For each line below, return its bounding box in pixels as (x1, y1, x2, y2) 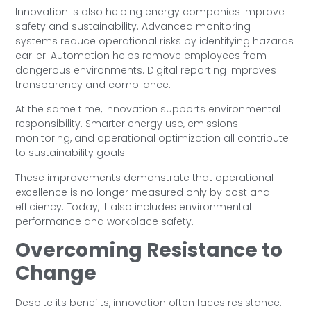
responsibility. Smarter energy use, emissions (15, 117, 239, 131)
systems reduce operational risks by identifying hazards (15, 33, 294, 48)
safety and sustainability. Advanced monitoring (15, 19, 251, 33)
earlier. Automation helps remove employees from (15, 48, 267, 62)
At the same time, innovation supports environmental (15, 102, 281, 117)
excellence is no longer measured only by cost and (15, 185, 271, 199)
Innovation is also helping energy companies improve (15, 4, 285, 19)
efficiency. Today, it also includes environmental (15, 199, 252, 214)
